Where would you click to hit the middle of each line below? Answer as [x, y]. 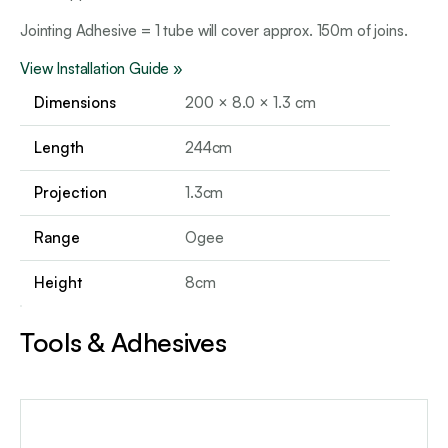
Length [59, 148]
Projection [70, 193]
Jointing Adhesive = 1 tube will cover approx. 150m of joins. [214, 31]
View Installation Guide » [101, 69]
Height [58, 283]
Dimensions [75, 103]
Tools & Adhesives [123, 342]
